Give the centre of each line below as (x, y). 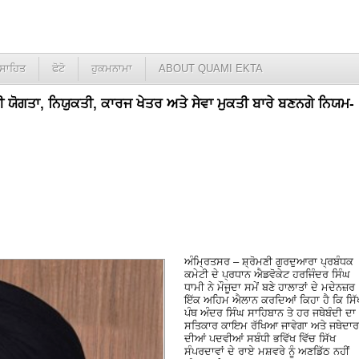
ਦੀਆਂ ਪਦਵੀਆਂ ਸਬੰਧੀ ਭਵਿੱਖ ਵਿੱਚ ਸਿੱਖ (260, 338)
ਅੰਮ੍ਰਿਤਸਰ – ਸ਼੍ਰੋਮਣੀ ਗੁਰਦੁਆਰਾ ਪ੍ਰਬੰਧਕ (269, 261)
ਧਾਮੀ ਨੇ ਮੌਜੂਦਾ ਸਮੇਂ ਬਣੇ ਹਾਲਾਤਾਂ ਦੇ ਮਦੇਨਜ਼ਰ (270, 287)
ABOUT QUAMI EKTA (211, 69)
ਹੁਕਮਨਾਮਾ (112, 69)
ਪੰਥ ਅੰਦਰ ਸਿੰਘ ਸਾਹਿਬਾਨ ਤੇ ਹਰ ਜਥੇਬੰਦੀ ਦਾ (270, 313)
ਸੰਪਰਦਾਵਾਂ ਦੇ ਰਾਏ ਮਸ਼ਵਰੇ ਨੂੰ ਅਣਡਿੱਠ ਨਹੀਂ (267, 351)
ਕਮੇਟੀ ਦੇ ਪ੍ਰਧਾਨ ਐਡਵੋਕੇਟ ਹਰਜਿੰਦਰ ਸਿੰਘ (267, 274)
